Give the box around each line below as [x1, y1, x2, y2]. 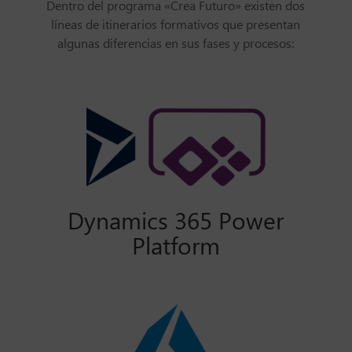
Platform [131, 232, 220, 262]
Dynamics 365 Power [68, 207, 284, 237]
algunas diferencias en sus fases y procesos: [57, 35, 295, 53]
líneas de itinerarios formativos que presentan [51, 16, 301, 34]
